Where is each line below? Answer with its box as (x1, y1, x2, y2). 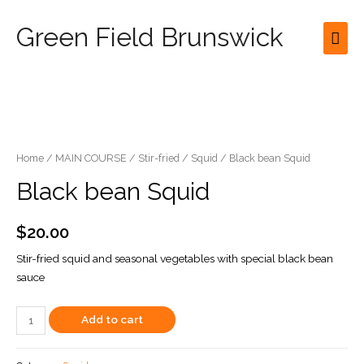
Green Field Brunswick (16, 22, 284, 53)
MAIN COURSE (55, 152, 127, 165)
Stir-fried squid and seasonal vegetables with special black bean (16, 251, 333, 265)
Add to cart (80, 312, 143, 326)
